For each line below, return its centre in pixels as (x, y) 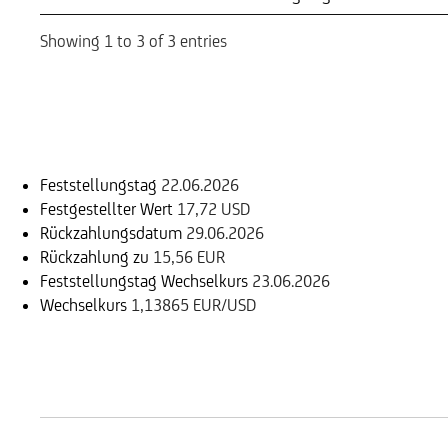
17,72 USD (213, 208)
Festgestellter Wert (106, 208)
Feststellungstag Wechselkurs (144, 280)
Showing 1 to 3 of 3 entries (133, 40)
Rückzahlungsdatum (111, 232)
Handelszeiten (128, 391)
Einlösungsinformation (180, 127)
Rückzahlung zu (94, 256)
